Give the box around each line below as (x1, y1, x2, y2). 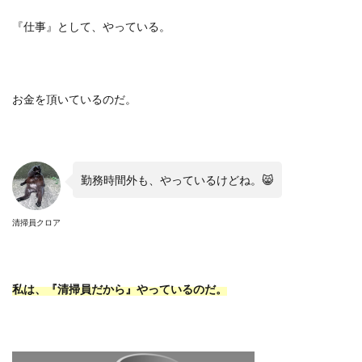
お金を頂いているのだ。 (12, 92, 137, 106)
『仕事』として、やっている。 (12, 19, 170, 33)
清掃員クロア (12, 217, 61, 227)
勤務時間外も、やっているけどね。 (81, 173, 262, 187)
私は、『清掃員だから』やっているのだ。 (12, 282, 227, 296)
